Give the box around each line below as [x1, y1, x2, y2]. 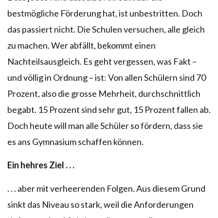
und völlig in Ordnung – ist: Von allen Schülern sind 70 [7, 72, 206, 83]
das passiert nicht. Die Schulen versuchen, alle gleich [7, 23, 205, 35]
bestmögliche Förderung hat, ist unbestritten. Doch [7, 7, 202, 18]
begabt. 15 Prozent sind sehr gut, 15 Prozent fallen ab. [7, 104, 211, 115]
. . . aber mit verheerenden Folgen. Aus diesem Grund [7, 182, 205, 194]
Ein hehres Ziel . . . [7, 159, 74, 170]
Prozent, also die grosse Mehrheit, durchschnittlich [7, 88, 200, 99]
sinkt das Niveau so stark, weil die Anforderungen [7, 199, 194, 210]
